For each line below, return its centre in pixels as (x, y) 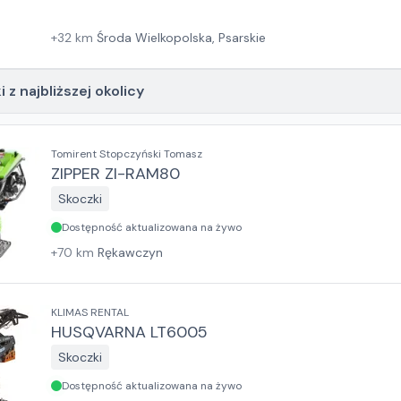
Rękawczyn (130, 252)
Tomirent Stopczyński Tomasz (127, 154)
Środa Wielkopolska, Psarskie (181, 38)
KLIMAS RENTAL (90, 312)
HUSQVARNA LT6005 (129, 332)
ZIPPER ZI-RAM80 (115, 174)
